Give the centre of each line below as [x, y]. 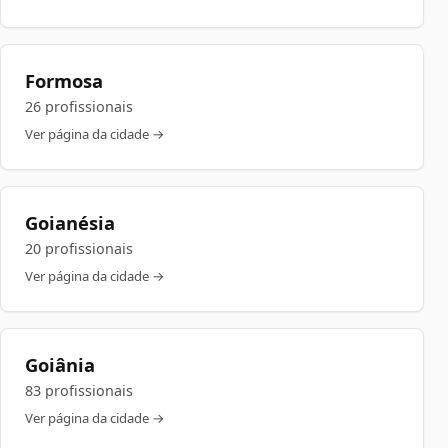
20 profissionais [79, 248]
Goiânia [60, 364]
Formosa [64, 80]
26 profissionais [79, 106]
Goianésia [70, 222]
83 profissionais [79, 390]
